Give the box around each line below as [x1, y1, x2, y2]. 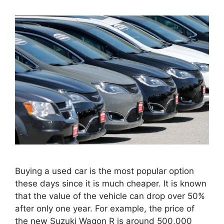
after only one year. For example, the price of [15, 203, 194, 214]
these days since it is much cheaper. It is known [15, 178, 206, 189]
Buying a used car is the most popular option [15, 166, 194, 176]
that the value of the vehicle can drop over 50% [15, 191, 205, 201]
